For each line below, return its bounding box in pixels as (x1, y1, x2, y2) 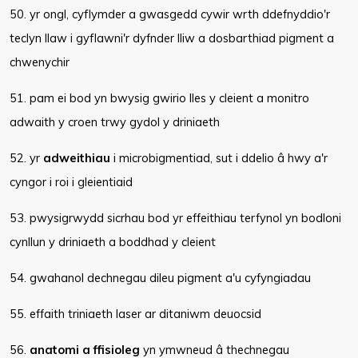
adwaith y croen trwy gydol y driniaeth (10, 114, 220, 129)
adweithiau (43, 150, 110, 165)
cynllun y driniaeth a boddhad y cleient (10, 234, 216, 249)
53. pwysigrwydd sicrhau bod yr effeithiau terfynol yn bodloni (10, 210, 341, 225)
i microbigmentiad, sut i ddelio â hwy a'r (110, 150, 328, 165)
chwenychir (10, 54, 70, 70)
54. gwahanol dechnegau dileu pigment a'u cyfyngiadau (10, 270, 311, 285)
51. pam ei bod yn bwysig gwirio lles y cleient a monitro (10, 90, 309, 105)
